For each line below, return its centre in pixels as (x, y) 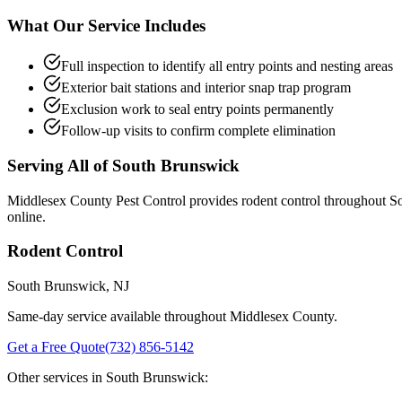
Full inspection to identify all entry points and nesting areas (227, 66)
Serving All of (60, 165)
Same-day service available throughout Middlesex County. (172, 316)
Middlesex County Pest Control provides (124, 200)
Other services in (57, 377)
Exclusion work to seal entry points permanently (197, 109)
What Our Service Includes (106, 26)
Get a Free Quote (56, 346)
